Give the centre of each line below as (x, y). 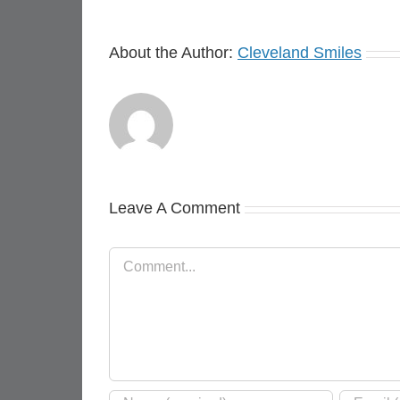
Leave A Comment (175, 208)
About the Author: (173, 53)
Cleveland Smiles (300, 53)
